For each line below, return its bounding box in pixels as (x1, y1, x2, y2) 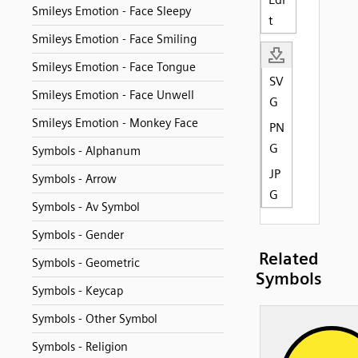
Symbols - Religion (32, 340, 128, 354)
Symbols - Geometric (32, 256, 140, 270)
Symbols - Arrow (32, 172, 117, 186)
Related (259, 249, 319, 268)
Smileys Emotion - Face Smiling (32, 32, 197, 46)
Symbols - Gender (32, 228, 124, 242)
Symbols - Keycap (32, 284, 123, 298)
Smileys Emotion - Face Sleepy (32, 4, 191, 18)
